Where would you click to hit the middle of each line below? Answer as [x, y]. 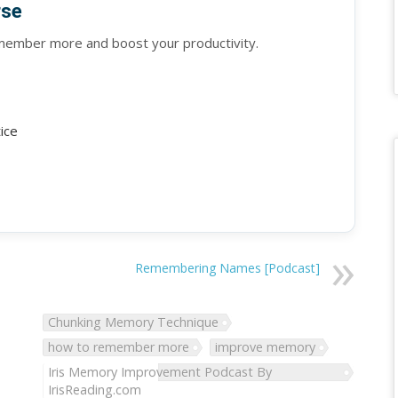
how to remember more [119, 346]
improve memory [266, 346]
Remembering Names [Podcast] [227, 268]
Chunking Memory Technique [134, 322]
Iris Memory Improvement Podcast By [160, 371]
